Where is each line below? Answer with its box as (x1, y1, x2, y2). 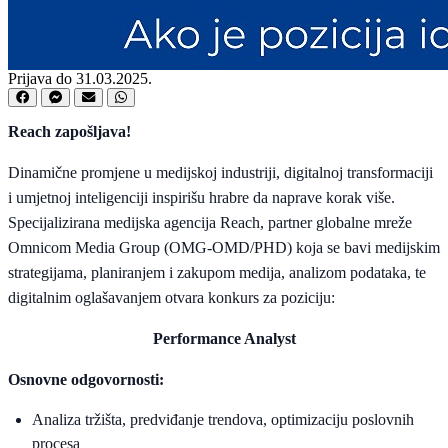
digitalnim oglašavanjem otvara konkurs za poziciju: (8, 289, 335, 307)
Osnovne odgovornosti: (8, 371, 164, 389)
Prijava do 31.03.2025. (8, 70, 152, 88)
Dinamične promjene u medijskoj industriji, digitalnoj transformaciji (8, 164, 433, 182)
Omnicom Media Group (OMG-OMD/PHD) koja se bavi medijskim (8, 239, 440, 257)
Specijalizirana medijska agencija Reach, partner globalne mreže (8, 214, 412, 232)
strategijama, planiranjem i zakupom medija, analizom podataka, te (8, 264, 426, 282)
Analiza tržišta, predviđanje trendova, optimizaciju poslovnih (32, 411, 414, 429)
